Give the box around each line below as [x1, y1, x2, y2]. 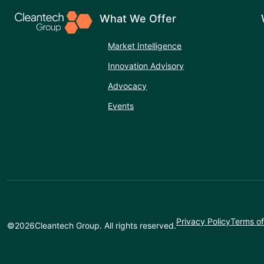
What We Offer [100, 12, 177, 25]
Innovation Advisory [108, 61, 184, 71]
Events [108, 101, 134, 111]
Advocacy [108, 81, 147, 91]
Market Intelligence [108, 41, 182, 51]
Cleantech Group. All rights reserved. [35, 220, 176, 230]
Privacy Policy [176, 216, 230, 226]
